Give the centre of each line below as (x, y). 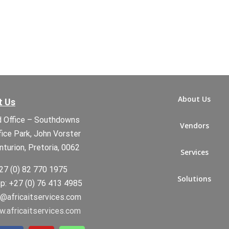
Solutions (194, 179)
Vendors (194, 125)
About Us (194, 99)
